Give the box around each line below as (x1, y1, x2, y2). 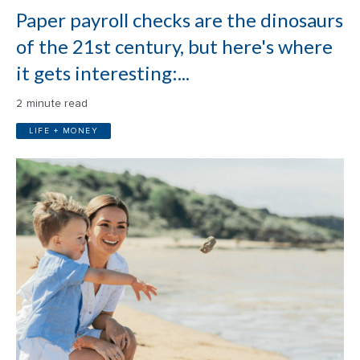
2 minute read (16, 96, 88, 110)
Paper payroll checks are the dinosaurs (16, 7, 343, 31)
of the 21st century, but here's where (16, 34, 333, 58)
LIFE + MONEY (29, 125, 98, 136)
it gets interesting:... (16, 60, 190, 84)
